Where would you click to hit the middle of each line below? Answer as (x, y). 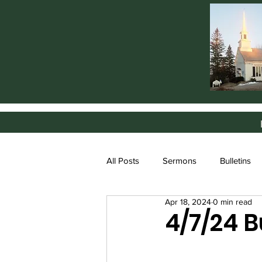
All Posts (123, 160)
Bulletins (235, 160)
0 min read (232, 202)
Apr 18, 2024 (188, 202)
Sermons (180, 160)
